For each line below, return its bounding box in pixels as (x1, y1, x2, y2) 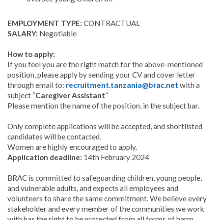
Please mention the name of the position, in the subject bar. (7, 101, 199, 110)
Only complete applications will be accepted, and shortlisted (7, 121, 202, 131)
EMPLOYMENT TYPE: (7, 18, 83, 27)
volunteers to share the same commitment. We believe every (7, 193, 207, 203)
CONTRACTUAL (83, 18, 140, 27)
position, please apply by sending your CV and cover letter (7, 70, 195, 79)
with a (178, 80, 200, 89)
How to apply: (7, 49, 55, 58)
